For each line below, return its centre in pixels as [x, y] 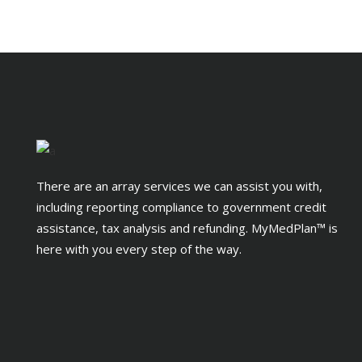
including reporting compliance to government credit [181, 206]
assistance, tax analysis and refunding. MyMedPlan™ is [187, 227]
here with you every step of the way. [139, 248]
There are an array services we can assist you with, [179, 185]
